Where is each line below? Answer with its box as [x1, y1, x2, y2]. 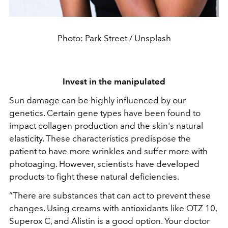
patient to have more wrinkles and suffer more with [9, 146, 208, 156]
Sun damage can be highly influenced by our [9, 95, 186, 105]
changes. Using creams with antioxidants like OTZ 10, [9, 203, 217, 213]
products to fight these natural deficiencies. [9, 171, 179, 182]
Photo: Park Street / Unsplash [57, 33, 171, 43]
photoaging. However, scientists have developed [9, 158, 199, 169]
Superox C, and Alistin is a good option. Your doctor [9, 215, 210, 226]
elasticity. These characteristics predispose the [9, 133, 191, 144]
